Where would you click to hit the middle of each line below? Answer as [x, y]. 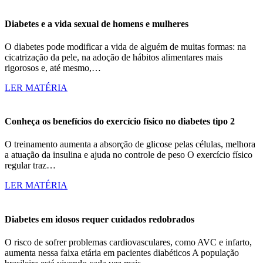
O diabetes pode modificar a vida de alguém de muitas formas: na [125, 46]
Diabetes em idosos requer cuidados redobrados [100, 219]
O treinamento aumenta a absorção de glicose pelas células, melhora [130, 144]
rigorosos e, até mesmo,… [53, 68]
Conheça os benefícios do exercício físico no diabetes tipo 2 [120, 122]
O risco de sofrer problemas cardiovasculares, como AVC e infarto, [128, 242]
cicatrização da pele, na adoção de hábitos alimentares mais [114, 57]
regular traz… [30, 166]
